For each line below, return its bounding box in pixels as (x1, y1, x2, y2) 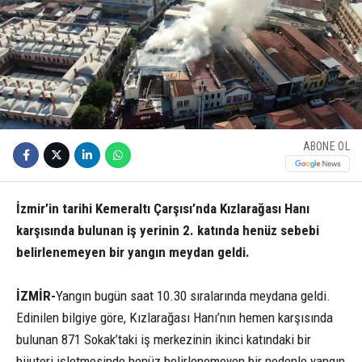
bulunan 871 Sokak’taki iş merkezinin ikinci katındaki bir (16, 331, 311, 348)
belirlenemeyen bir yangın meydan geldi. (16, 244, 250, 261)
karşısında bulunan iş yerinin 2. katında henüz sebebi (16, 222, 319, 239)
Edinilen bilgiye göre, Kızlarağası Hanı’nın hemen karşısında (16, 309, 333, 326)
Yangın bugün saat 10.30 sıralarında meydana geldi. (56, 288, 330, 305)
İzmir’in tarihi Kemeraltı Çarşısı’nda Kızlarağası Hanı (16, 200, 309, 217)
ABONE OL (302, 139, 350, 153)
